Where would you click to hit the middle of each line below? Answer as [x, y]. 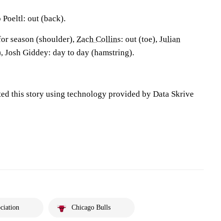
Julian [170, 39]
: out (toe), [140, 39]
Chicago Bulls [91, 207]
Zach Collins [99, 39]
